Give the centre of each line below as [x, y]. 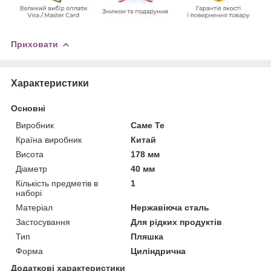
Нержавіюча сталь [170, 207]
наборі [29, 193]
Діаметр [31, 168]
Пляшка [147, 236]
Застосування [43, 222]
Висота [30, 154]
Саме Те [148, 125]
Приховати [34, 44]
